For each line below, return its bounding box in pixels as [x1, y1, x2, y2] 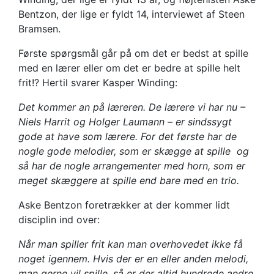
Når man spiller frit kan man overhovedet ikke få [18, 238, 243, 251]
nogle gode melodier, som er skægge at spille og [18, 145, 249, 158]
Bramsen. [18, 23, 61, 35]
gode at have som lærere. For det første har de [18, 130, 237, 143]
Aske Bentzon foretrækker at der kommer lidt [18, 199, 230, 212]
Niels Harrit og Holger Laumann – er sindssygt [18, 116, 232, 128]
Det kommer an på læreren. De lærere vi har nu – [18, 101, 245, 114]
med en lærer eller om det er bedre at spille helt [18, 62, 240, 75]
